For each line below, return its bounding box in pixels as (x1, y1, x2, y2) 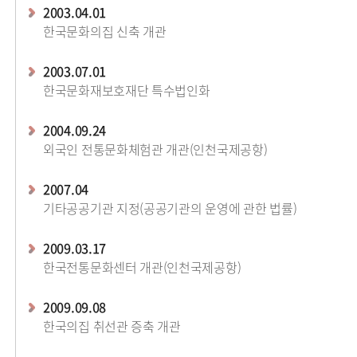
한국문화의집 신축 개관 (43, 22, 167, 41)
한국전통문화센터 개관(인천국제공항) (43, 257, 241, 277)
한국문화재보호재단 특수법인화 (43, 80, 210, 100)
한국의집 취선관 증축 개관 (43, 316, 181, 335)
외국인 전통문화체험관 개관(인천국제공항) (43, 139, 268, 159)
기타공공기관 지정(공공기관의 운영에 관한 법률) (43, 198, 297, 218)
